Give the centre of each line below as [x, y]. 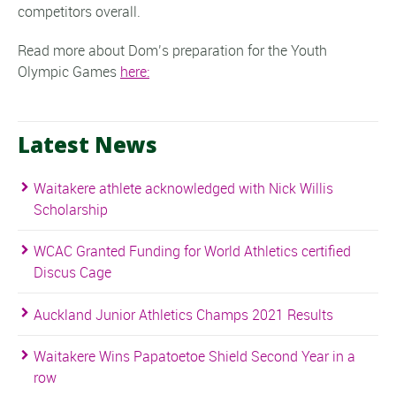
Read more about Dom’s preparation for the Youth [172, 50]
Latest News [88, 144]
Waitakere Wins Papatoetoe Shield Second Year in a [194, 357]
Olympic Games [69, 71]
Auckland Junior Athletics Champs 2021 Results [183, 314]
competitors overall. [79, 12]
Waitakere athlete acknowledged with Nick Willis [183, 188]
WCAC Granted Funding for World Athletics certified [192, 251]
